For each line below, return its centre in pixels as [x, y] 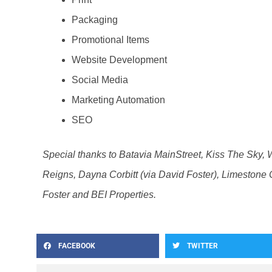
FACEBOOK [77, 246]
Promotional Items [110, 39]
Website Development [119, 59]
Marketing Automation [118, 100]
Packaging [95, 19]
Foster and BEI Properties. [99, 194]
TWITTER [202, 246]
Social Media [100, 80]
